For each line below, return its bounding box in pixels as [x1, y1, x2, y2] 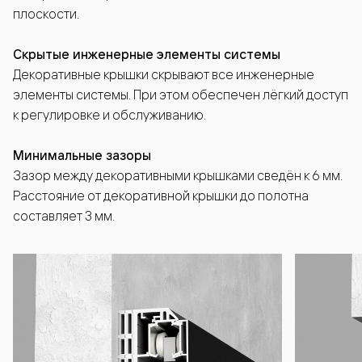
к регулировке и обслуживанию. [13, 106, 206, 123]
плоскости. [13, 5, 79, 22]
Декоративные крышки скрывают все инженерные [13, 65, 314, 82]
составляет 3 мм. [13, 207, 115, 224]
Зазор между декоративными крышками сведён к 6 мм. [13, 166, 343, 183]
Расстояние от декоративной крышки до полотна [13, 187, 309, 204]
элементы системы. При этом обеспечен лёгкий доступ [13, 86, 348, 103]
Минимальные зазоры [13, 146, 151, 163]
